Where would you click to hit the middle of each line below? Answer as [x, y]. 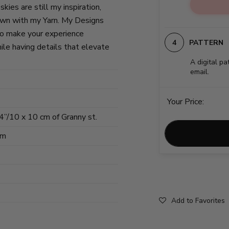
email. [200, 72]
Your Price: [186, 101]
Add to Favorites [198, 200]
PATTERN [206, 42]
